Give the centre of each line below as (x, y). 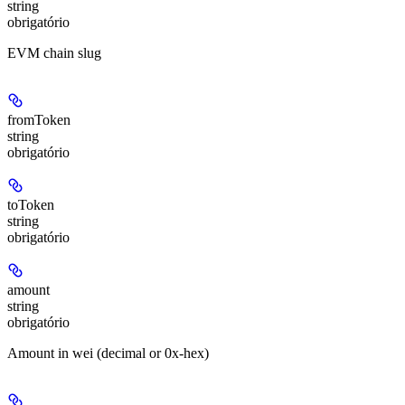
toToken (31, 205)
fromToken (39, 120)
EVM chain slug (54, 53)
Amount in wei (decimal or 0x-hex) (108, 353)
